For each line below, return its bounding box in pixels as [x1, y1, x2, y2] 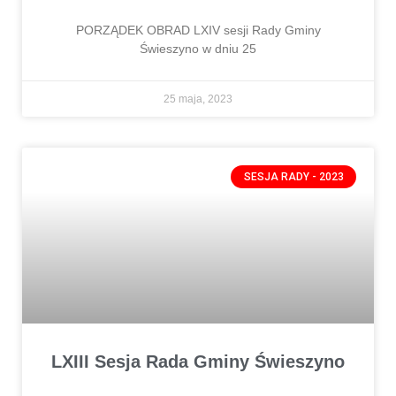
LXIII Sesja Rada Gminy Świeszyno [51, 351, 345, 371]
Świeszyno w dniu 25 [140, 41, 256, 56]
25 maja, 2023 [164, 92, 232, 105]
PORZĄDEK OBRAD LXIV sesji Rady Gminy [75, 22, 321, 37]
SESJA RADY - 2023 [243, 170, 344, 183]
